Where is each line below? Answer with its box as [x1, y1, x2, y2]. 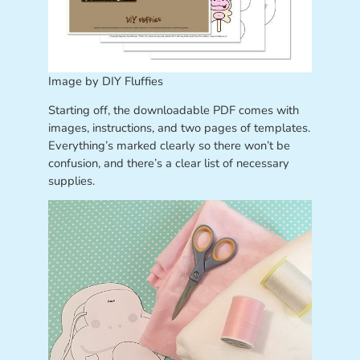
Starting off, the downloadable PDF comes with [47, 101, 299, 118]
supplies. [47, 172, 95, 189]
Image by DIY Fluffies [48, 73, 163, 90]
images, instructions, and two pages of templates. [47, 119, 310, 136]
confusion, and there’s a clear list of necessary [47, 154, 289, 171]
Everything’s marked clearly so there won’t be [47, 137, 290, 153]
